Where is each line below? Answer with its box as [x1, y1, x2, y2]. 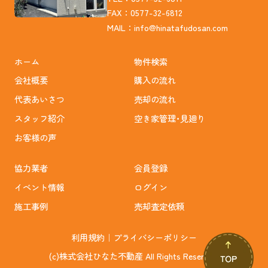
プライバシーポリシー [113, 230, 197, 243]
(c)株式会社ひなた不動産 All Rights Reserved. [49, 249, 219, 263]
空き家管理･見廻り [134, 111, 205, 124]
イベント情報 [14, 181, 65, 194]
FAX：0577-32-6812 [107, 6, 183, 19]
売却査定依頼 [134, 199, 184, 212]
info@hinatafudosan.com [134, 20, 229, 33]
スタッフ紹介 [14, 111, 65, 124]
